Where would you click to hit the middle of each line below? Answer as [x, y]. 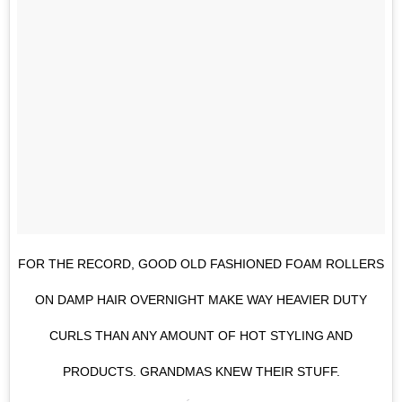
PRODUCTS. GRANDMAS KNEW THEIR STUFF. [201, 371]
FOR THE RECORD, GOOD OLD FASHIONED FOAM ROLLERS [201, 263]
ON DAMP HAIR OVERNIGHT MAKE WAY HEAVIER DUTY [201, 299]
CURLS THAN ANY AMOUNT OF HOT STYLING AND [201, 335]
